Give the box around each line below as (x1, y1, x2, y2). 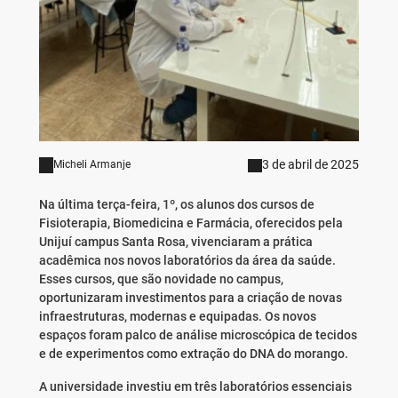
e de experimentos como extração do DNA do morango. (38, 346, 354, 362)
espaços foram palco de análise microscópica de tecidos (38, 328, 357, 343)
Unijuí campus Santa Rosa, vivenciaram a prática (38, 235, 313, 250)
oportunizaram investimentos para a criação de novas (38, 291, 342, 306)
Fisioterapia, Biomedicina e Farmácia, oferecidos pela (38, 216, 343, 231)
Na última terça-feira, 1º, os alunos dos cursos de (38, 197, 314, 212)
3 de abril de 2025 (262, 157, 360, 172)
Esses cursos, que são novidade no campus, (38, 272, 283, 287)
